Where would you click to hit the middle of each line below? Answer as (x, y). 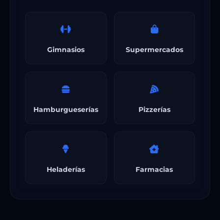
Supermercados (154, 49)
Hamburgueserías (66, 109)
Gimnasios (66, 49)
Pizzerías (154, 109)
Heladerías (66, 169)
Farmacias (154, 169)
